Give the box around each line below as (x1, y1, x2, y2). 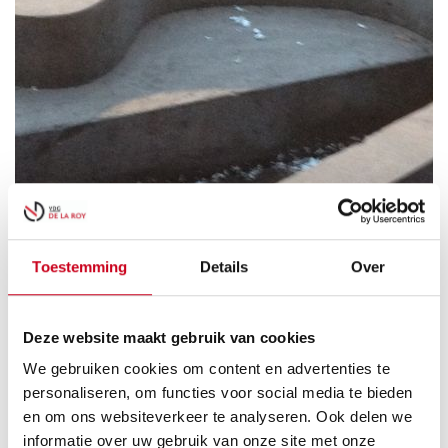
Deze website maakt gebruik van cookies (23, 328, 316, 346)
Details (199, 257, 249, 275)
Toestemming (32, 257, 128, 275)
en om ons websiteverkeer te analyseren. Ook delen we (23, 408, 412, 426)
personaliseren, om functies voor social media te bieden (23, 384, 413, 402)
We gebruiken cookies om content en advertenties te (23, 360, 390, 378)
